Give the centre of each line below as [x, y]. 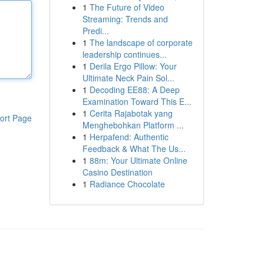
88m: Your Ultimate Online [138, 160]
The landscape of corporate [141, 42]
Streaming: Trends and [125, 19]
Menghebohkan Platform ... [133, 125]
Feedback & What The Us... [134, 148]
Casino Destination [117, 172]
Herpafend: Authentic [129, 137]
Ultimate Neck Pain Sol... [128, 78]
